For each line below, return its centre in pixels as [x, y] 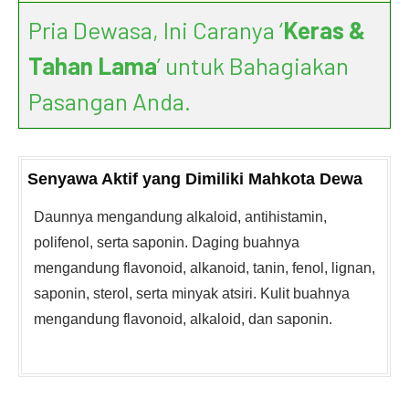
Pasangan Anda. [110, 101]
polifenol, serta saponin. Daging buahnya [167, 242]
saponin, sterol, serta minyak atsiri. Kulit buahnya [192, 294]
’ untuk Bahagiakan [253, 65]
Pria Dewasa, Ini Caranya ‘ [156, 30]
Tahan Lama [93, 65]
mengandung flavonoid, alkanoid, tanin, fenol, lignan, [204, 268]
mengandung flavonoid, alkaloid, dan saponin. [183, 319]
